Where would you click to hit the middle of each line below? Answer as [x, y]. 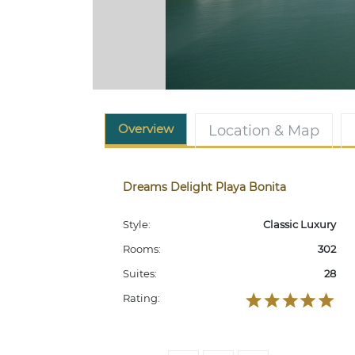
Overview [146, 129]
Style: [137, 224]
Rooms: [142, 249]
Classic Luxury [299, 224]
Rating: [141, 298]
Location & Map [264, 131]
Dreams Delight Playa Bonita [204, 187]
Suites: [140, 273]
